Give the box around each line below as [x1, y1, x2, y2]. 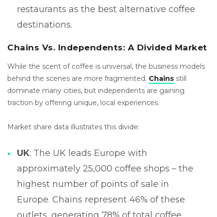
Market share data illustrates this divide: [7, 122, 139, 131]
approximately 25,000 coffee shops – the [17, 163, 193, 174]
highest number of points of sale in [17, 178, 169, 189]
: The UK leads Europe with [30, 147, 147, 158]
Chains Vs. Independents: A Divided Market [7, 42, 207, 52]
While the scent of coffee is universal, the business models [7, 62, 205, 71]
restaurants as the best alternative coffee [17, 3, 195, 15]
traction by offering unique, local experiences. [7, 98, 159, 107]
